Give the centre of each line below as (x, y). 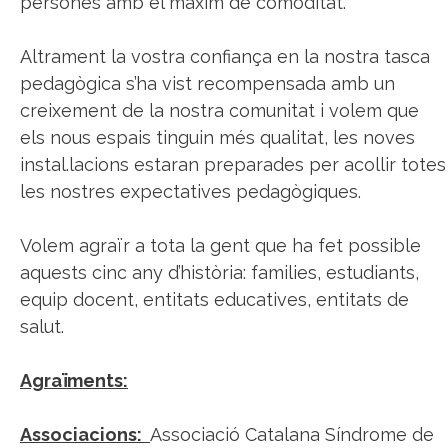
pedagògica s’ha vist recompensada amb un (207, 84)
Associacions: (85, 435)
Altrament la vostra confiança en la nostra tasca (225, 57)
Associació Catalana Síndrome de (292, 435)
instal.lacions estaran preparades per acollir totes (233, 165)
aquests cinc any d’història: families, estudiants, (219, 273)
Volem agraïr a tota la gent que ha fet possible (220, 246)
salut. (42, 327)
